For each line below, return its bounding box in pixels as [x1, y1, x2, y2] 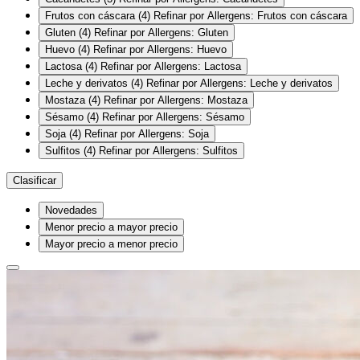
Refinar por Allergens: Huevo [93, 43, 227, 55]
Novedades [45, 203, 97, 216]
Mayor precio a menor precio [45, 237, 178, 250]
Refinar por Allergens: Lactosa [100, 59, 241, 72]
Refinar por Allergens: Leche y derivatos [146, 76, 333, 89]
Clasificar [13, 174, 56, 186]
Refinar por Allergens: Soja [84, 127, 209, 140]
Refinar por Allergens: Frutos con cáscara [153, 9, 347, 22]
